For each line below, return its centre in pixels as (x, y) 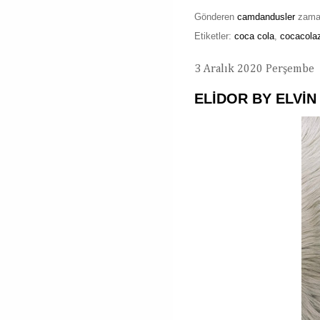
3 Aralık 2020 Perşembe (254, 70)
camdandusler (266, 17)
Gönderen (216, 17)
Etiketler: (214, 36)
